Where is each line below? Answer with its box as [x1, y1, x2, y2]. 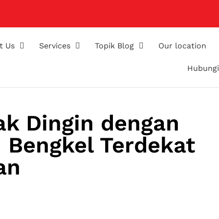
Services [39, 41, 71, 50]
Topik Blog [95, 41, 134, 50]
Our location [158, 41, 207, 50]
